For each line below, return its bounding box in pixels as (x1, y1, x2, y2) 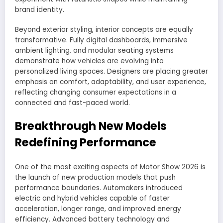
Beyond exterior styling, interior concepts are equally (15, 25, 193, 35)
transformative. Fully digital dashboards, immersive (15, 35, 188, 45)
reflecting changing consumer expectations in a (15, 88, 176, 98)
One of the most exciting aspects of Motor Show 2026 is (15, 162, 206, 172)
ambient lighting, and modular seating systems (15, 46, 174, 56)
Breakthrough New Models (15, 117, 167, 134)
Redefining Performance (15, 134, 156, 150)
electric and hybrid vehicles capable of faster (15, 194, 170, 204)
